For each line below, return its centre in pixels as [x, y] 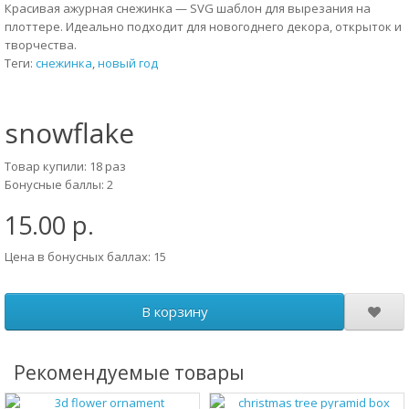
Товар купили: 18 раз [65, 166]
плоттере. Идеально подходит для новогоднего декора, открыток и [203, 26]
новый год [128, 63]
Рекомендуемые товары [129, 372]
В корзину [174, 311]
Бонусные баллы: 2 [59, 184]
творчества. [41, 45]
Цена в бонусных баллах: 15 [85, 257]
